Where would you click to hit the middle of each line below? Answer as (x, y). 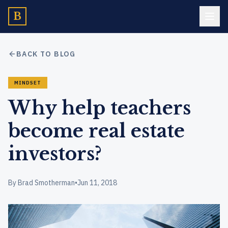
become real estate (96, 131)
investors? (55, 154)
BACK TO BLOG (46, 54)
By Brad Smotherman (41, 183)
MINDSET (28, 83)
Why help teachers (99, 108)
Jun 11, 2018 (97, 183)
